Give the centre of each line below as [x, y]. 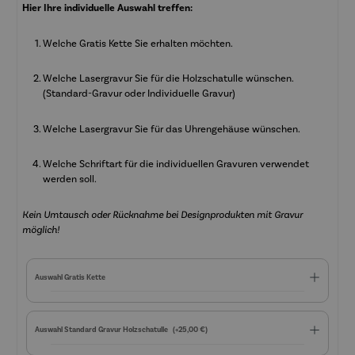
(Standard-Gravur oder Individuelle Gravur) [139, 94]
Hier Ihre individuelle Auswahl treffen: [108, 8]
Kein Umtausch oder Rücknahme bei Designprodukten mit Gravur [163, 215]
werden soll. [69, 179]
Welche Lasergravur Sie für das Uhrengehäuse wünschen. [171, 129]
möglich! [41, 230]
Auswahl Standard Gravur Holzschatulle [103, 330]
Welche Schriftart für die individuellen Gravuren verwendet [176, 164]
